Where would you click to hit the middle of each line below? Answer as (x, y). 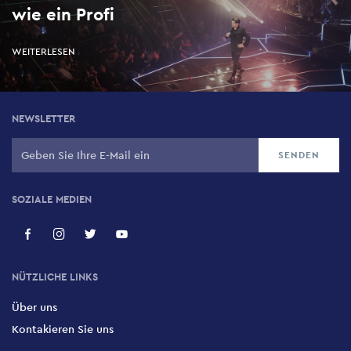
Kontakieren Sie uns (63, 329)
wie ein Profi (63, 14)
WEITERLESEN (43, 52)
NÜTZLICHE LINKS (55, 277)
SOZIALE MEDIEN (52, 200)
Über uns (34, 308)
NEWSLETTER (43, 119)
